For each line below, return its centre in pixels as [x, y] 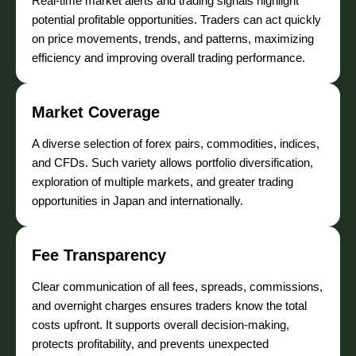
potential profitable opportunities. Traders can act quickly [176, 20]
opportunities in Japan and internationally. [137, 201]
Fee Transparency [99, 255]
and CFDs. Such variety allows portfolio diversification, [172, 163]
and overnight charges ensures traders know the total [169, 306]
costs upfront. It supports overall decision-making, [161, 325]
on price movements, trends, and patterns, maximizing [173, 39]
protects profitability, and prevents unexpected [150, 344]
